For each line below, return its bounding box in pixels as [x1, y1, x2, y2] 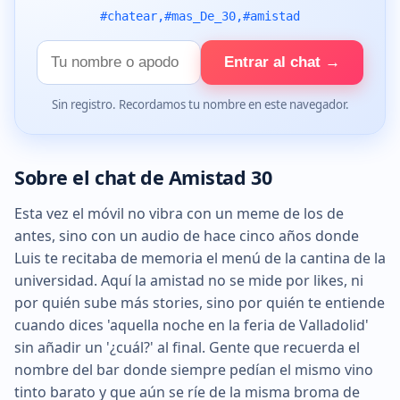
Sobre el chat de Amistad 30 [14, 163, 272, 190]
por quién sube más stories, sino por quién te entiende [14, 292, 385, 312]
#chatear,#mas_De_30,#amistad [100, 9, 300, 23]
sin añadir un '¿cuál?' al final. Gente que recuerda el [14, 337, 360, 357]
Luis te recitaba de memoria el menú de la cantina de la [14, 247, 386, 268]
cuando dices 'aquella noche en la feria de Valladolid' [14, 314, 369, 335]
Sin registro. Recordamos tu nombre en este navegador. [51, 96, 349, 112]
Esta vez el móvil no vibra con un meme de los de [14, 203, 344, 223]
